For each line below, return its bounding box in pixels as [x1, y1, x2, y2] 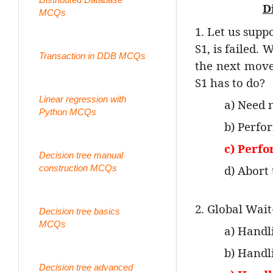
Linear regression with [39, 93, 126, 104]
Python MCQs [39, 106, 96, 117]
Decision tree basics [39, 205, 120, 216]
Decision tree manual [39, 149, 123, 160]
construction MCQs [39, 162, 117, 173]
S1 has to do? [195, 74, 265, 90]
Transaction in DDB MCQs [39, 50, 146, 61]
